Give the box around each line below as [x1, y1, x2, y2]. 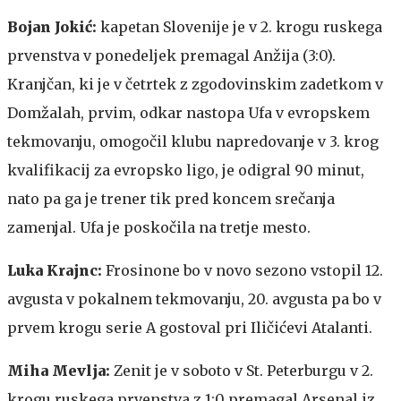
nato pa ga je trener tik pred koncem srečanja [7, 189, 335, 208]
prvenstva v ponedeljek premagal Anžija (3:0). [7, 46, 336, 64]
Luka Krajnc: [7, 260, 106, 279]
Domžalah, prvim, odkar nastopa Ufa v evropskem [7, 103, 370, 122]
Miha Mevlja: [7, 361, 114, 380]
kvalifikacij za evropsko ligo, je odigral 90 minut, [7, 160, 364, 179]
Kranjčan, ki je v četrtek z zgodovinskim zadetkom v [7, 74, 383, 93]
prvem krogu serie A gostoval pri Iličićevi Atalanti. [7, 318, 372, 337]
